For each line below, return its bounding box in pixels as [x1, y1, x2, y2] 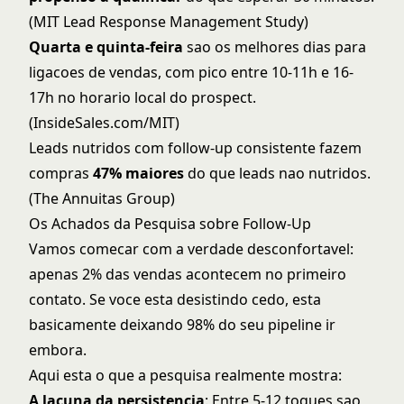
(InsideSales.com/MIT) [29, 113, 179, 133]
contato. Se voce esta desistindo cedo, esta [29, 289, 321, 309]
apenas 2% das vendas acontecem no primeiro [29, 264, 346, 284]
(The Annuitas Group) [29, 188, 175, 208]
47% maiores [93, 163, 184, 183]
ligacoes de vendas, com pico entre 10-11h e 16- [29, 62, 353, 82]
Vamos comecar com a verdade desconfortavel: [29, 239, 353, 259]
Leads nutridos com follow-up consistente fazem [29, 138, 362, 158]
